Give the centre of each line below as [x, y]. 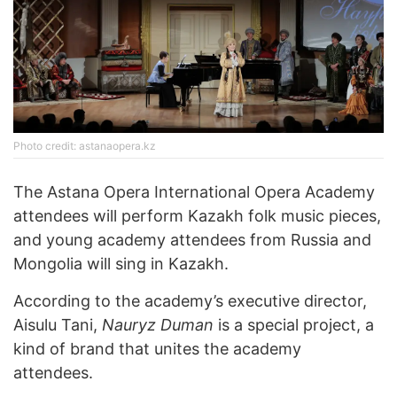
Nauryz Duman [158, 325]
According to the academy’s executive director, [190, 301]
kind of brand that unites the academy [157, 349]
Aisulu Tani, [58, 325]
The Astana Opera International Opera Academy [194, 192]
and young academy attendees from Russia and [192, 240]
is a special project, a [294, 325]
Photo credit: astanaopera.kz [85, 146]
